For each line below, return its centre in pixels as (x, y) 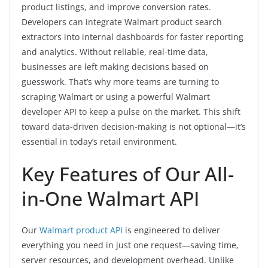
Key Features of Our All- (128, 173)
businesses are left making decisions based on (115, 66)
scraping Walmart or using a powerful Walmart (116, 96)
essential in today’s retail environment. (99, 141)
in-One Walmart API (110, 198)
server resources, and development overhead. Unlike (128, 260)
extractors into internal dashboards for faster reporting (133, 36)
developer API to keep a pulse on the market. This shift (131, 111)
